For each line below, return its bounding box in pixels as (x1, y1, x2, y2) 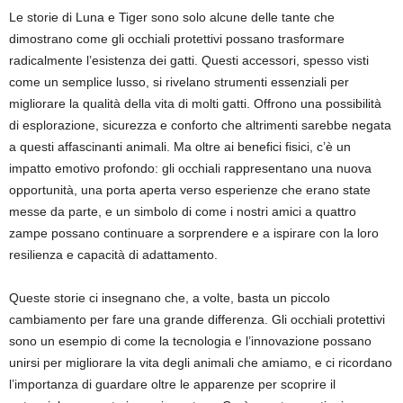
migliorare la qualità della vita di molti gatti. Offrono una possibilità (9, 96, 381, 111)
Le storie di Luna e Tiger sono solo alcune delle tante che (9, 10, 335, 24)
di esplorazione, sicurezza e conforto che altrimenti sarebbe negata (9, 118, 391, 132)
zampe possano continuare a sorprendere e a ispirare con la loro (9, 226, 379, 240)
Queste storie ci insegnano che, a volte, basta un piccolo (9, 291, 330, 305)
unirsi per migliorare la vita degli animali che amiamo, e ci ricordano (9, 355, 392, 370)
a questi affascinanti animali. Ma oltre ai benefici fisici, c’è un (9, 139, 351, 154)
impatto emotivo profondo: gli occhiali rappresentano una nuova (9, 161, 372, 175)
